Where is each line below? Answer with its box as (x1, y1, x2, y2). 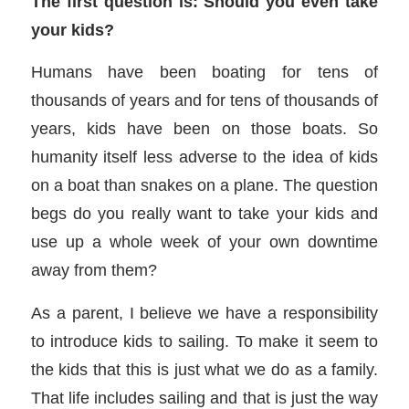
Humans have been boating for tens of (30, 62, 379, 82)
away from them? (30, 260, 157, 280)
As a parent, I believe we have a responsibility (30, 302, 379, 322)
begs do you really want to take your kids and (30, 204, 379, 224)
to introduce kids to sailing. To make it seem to (30, 330, 379, 351)
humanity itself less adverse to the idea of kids (30, 147, 379, 167)
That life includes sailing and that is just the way (30, 387, 379, 407)
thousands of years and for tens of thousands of (30, 90, 379, 110)
